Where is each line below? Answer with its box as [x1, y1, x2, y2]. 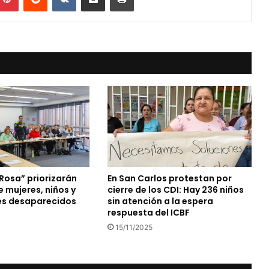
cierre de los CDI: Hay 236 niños [107, 184, 244, 196]
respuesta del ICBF [107, 207, 190, 219]
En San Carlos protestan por [107, 172, 232, 185]
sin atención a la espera [107, 195, 213, 208]
